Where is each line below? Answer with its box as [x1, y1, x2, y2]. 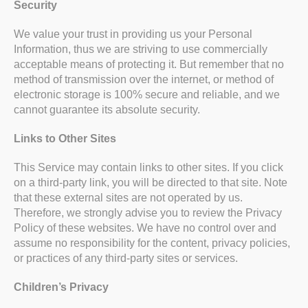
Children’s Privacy [14, 281, 109, 294]
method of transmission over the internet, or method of [14, 74, 274, 86]
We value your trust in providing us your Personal [14, 28, 252, 41]
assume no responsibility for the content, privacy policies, [14, 237, 290, 250]
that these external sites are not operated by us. [14, 192, 243, 204]
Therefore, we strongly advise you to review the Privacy [14, 207, 282, 219]
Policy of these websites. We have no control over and [14, 222, 276, 234]
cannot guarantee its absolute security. [14, 104, 200, 116]
